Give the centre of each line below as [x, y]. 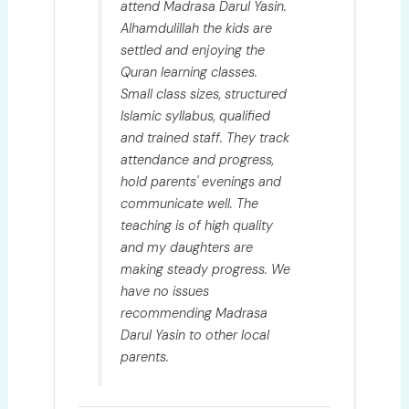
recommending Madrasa [194, 313]
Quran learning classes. [189, 72]
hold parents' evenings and [201, 181]
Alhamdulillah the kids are [197, 28]
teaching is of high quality [197, 225]
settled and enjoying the [193, 50]
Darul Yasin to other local [195, 335]
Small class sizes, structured [204, 94]
